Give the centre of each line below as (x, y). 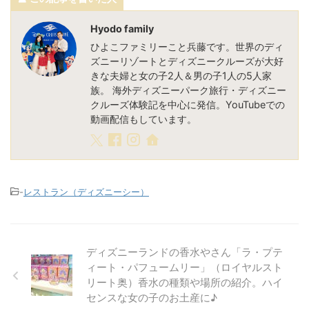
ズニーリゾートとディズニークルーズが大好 (187, 61)
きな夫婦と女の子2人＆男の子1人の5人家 (181, 76)
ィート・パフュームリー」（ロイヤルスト (185, 268)
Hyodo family (122, 29)
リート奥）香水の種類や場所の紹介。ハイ (185, 283)
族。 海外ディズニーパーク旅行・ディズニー (188, 90)
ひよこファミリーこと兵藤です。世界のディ (187, 47)
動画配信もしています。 (143, 119)
